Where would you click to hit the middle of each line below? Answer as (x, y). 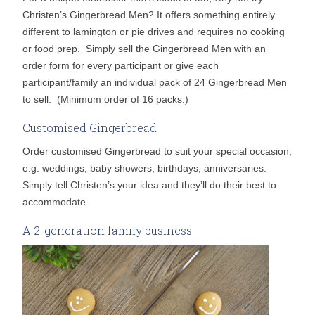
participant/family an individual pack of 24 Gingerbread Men (155, 83)
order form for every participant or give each (121, 66)
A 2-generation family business (108, 231)
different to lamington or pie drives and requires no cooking (154, 32)
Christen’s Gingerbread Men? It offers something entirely (149, 15)
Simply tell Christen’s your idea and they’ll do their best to (150, 185)
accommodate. (56, 202)
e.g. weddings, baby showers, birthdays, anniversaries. (145, 168)
